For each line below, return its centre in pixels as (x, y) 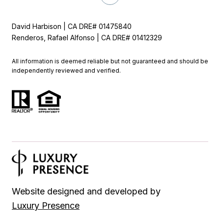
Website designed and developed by (86, 191)
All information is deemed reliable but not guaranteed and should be (110, 61)
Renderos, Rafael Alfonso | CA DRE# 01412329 (87, 37)
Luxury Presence (46, 205)
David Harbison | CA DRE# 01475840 (72, 26)
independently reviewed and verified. (66, 70)
